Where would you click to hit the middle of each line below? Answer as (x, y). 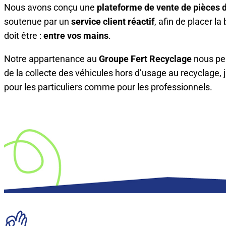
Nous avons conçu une (50, 7)
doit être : (24, 36)
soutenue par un (38, 21)
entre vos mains (76, 36)
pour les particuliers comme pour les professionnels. (108, 87)
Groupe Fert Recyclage (145, 59)
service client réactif (113, 21)
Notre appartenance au (51, 59)
